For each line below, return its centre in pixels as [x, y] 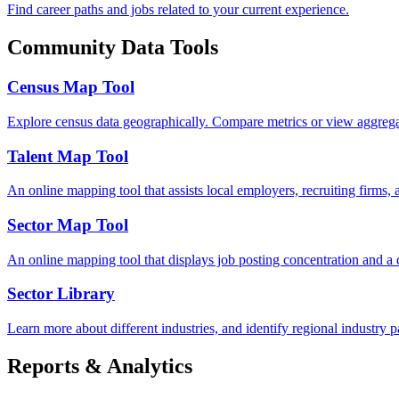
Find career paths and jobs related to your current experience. [178, 10]
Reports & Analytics [100, 366]
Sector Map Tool [68, 224]
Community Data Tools [113, 48]
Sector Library [61, 294]
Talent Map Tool [68, 156]
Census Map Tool [71, 87]
